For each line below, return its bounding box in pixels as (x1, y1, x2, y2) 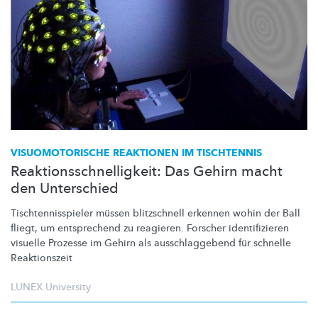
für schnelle (236, 236, 291, 250)
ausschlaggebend (154, 236, 236, 250)
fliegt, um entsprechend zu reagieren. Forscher (11, 221, 229, 235)
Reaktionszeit (11, 251, 72, 265)
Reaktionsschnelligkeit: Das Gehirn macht (11, 161, 283, 181)
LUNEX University (11, 280, 91, 294)
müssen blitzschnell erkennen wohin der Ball (93, 206, 300, 220)
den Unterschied (11, 178, 119, 198)
